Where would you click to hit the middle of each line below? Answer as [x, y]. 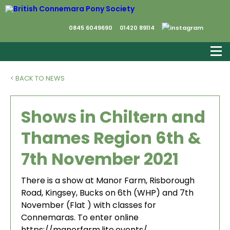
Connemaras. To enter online [80, 217]
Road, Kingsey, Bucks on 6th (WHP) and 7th [107, 193]
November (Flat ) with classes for [89, 205]
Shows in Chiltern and [113, 117]
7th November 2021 [100, 159]
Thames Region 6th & [111, 138]
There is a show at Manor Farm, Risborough [108, 180]
